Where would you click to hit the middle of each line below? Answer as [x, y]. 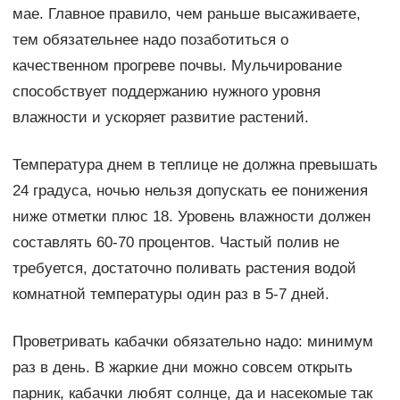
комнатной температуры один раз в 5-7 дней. [171, 295]
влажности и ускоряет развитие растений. [160, 118]
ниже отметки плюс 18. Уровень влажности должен [191, 217]
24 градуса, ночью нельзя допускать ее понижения [190, 191]
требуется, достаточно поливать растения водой [184, 269]
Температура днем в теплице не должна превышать [195, 165]
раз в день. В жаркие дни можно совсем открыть [182, 368]
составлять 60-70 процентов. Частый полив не [175, 243]
